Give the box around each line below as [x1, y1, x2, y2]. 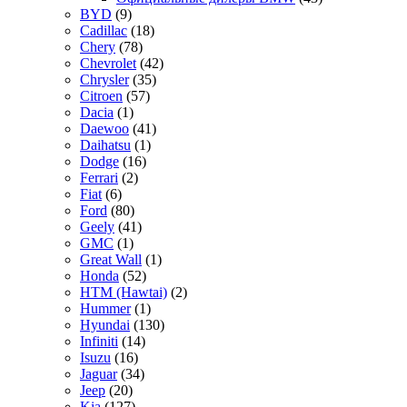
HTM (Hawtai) [80, 284, 167, 301]
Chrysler [80, 72, 129, 88]
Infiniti [80, 333, 118, 350]
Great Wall [80, 252, 142, 268]
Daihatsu [80, 137, 131, 154]
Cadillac [80, 23, 127, 39]
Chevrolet [80, 55, 136, 72]
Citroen [80, 88, 123, 104]
